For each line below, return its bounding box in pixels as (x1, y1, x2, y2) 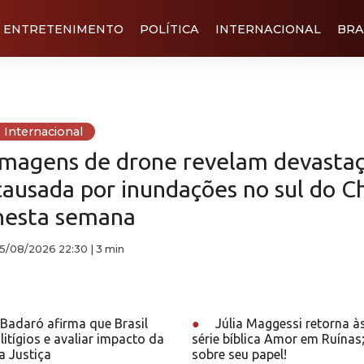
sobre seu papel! (192, 347, 287, 362)
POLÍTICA (140, 21, 199, 37)
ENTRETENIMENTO (3, 21, 123, 37)
